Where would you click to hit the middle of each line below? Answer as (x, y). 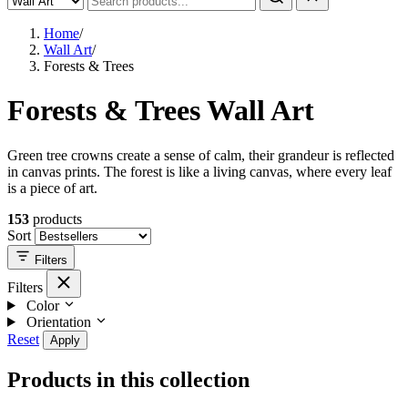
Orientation (58, 321)
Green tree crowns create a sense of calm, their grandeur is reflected (201, 155)
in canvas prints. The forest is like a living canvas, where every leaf (199, 171)
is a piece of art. (52, 188)
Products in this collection (128, 379)
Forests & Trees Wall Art (161, 111)
